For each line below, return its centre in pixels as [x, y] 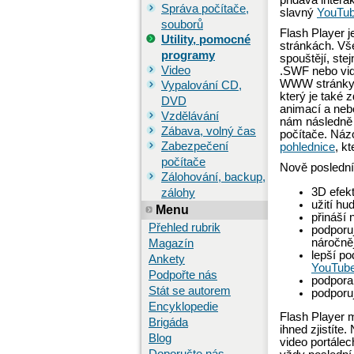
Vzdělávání [190, 116]
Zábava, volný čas [209, 131]
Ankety [167, 259]
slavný [298, 13]
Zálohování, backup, [213, 177]
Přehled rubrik [185, 228]
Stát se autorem [190, 291]
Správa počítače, [205, 9]
